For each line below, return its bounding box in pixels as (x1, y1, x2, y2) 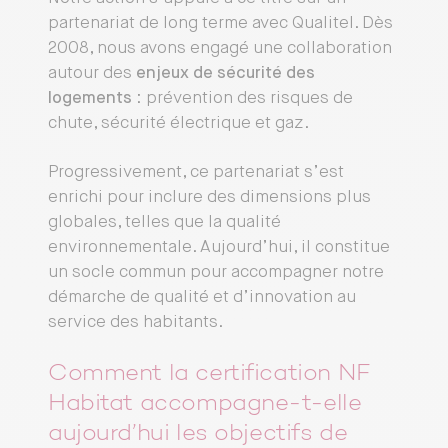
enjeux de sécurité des (136, 65, 315, 82)
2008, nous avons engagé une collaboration (48, 40, 392, 57)
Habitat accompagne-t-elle (48, 392, 362, 416)
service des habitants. (48, 314, 224, 331)
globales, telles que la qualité (48, 214, 281, 231)
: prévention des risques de (132, 90, 353, 107)
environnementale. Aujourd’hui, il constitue (48, 239, 390, 256)
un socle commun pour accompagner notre (48, 264, 384, 281)
